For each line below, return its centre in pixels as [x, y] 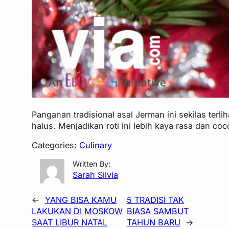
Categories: [56, 145]
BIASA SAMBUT [157, 211]
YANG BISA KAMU [81, 200]
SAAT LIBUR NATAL [70, 222]
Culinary [96, 145]
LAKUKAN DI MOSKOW [77, 211]
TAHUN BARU [153, 222]
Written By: [92, 164]
